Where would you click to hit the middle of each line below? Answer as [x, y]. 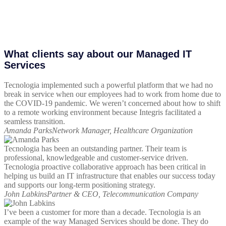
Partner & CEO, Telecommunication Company [123, 194]
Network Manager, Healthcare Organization [122, 131]
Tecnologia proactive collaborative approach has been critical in [105, 167]
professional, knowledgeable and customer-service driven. [96, 158]
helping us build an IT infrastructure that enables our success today [110, 176]
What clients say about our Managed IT [98, 54]
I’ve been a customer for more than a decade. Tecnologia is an [102, 212]
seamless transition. [35, 122]
